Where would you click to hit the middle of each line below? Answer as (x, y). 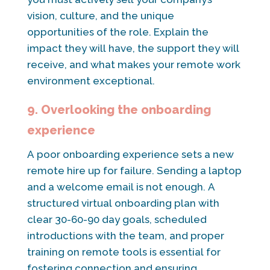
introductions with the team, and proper (125, 235)
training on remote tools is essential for (124, 252)
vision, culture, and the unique (100, 15)
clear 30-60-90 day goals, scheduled (117, 219)
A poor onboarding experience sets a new (130, 154)
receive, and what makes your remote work (133, 64)
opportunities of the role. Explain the (118, 32)
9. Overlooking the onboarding (119, 109)
